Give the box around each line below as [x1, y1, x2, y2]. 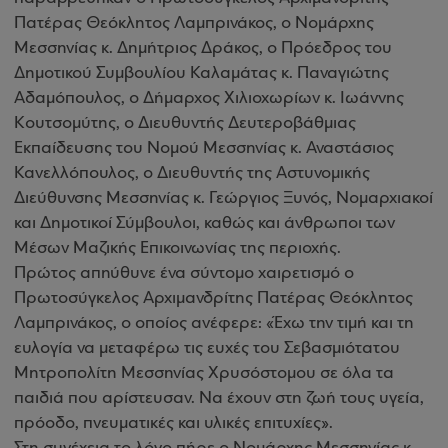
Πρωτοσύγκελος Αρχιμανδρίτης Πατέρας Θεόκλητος [14, 289, 413, 308]
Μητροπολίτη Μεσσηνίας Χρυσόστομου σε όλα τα [14, 364, 394, 383]
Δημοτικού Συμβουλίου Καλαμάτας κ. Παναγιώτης [14, 64, 389, 83]
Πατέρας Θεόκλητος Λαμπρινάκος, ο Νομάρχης [14, 14, 374, 33]
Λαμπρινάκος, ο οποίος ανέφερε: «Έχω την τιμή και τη [14, 314, 414, 333]
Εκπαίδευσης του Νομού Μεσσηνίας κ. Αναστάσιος [14, 139, 394, 158]
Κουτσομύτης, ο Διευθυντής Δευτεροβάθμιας [14, 114, 356, 133]
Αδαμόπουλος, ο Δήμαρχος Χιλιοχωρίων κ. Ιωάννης [14, 89, 404, 108]
